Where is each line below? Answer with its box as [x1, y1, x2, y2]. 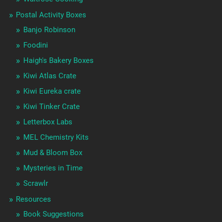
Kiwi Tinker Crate [23, 102, 80, 111]
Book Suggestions [23, 210, 84, 219]
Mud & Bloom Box [23, 148, 82, 158]
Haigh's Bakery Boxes [23, 56, 94, 65]
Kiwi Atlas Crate [23, 71, 76, 81]
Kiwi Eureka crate [23, 87, 81, 96]
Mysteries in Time [23, 164, 83, 173]
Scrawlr [23, 179, 48, 188]
